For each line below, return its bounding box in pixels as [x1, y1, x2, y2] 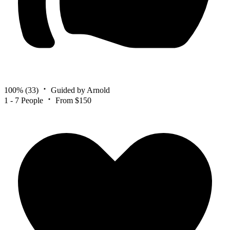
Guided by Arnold [51, 85, 110, 94]
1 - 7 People [4, 95, 43, 105]
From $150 [55, 95, 91, 105]
